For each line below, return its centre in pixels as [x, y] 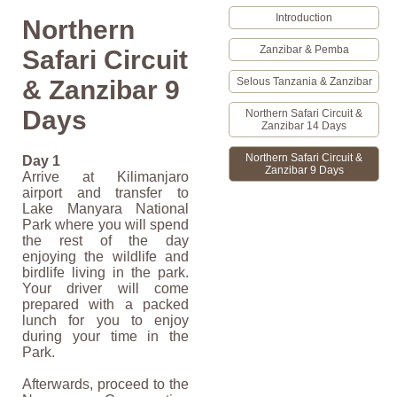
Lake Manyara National [105, 209]
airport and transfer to [105, 193]
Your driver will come [105, 289]
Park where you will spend [105, 225]
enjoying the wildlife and [105, 257]
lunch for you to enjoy [105, 321]
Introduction [304, 18]
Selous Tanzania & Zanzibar [304, 82]
